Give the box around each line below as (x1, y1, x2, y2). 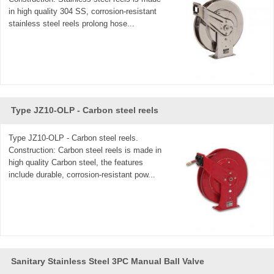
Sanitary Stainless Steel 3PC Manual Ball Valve (10, 256, 204, 267)
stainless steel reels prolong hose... (9, 19, 135, 29)
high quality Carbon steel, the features (9, 158, 144, 168)
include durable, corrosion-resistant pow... (9, 170, 156, 180)
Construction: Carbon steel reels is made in (9, 146, 162, 155)
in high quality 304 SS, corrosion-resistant (9, 7, 157, 17)
